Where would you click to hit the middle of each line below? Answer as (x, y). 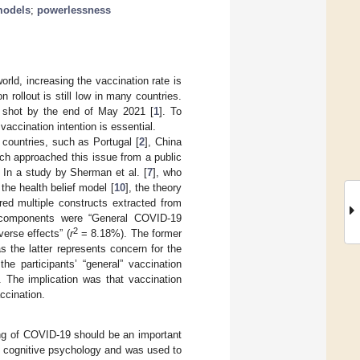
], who (168, 172)
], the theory (153, 187)
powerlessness (74, 10)
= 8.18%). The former (129, 233)
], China (164, 141)
